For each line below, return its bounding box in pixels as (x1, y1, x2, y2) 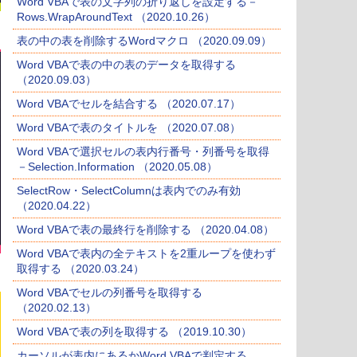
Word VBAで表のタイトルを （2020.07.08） (17, 121, 241, 135)
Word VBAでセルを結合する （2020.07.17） (17, 97, 241, 111)
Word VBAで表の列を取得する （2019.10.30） (17, 325, 252, 339)
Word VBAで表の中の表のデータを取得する (17, 58, 236, 72)
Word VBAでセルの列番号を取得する (17, 286, 202, 300)
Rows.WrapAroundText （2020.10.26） (17, 10, 215, 24)
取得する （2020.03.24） (17, 262, 144, 276)
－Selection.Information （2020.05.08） (17, 160, 218, 174)
